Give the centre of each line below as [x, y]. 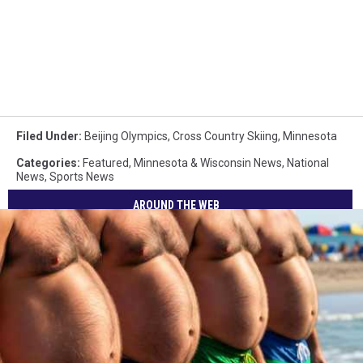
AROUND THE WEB [177, 205]
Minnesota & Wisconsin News [208, 163]
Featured [106, 163]
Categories [47, 163]
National [308, 163]
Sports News [82, 177]
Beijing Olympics [126, 137]
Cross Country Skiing [225, 137]
